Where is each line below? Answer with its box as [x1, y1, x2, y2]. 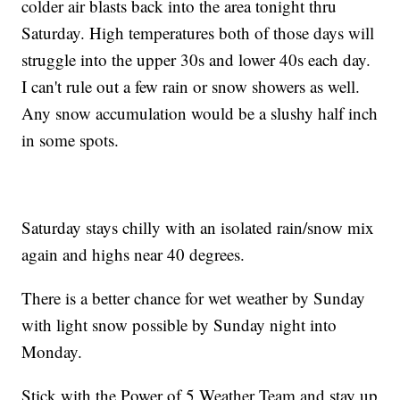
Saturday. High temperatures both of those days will [21, 21, 375, 44]
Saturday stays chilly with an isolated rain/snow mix [21, 215, 375, 238]
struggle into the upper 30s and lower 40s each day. [21, 47, 371, 71]
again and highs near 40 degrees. [21, 242, 246, 265]
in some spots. [21, 128, 120, 151]
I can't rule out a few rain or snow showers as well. [21, 74, 361, 97]
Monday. [21, 339, 83, 362]
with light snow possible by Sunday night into [21, 312, 337, 336]
